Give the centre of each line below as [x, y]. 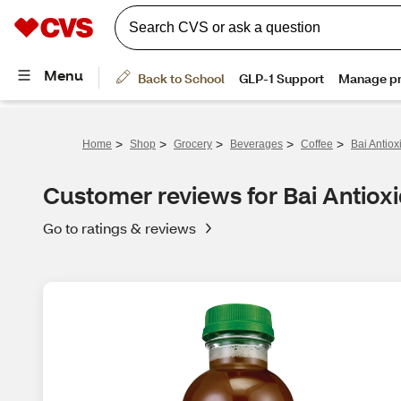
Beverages [256, 144]
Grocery [193, 144]
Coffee [317, 144]
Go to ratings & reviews [119, 228]
